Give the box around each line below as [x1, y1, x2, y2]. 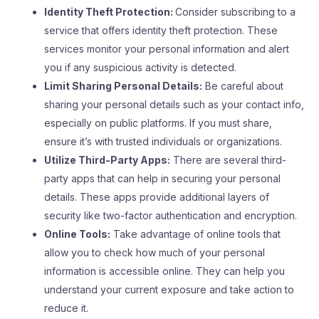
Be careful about [202, 80, 283, 92]
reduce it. [44, 302, 88, 314]
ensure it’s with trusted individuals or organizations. [44, 135, 282, 147]
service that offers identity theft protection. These [44, 24, 278, 36]
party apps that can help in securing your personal [44, 172, 281, 184]
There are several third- [170, 154, 286, 166]
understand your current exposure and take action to [44, 283, 294, 296]
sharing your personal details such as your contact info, [44, 98, 304, 110]
